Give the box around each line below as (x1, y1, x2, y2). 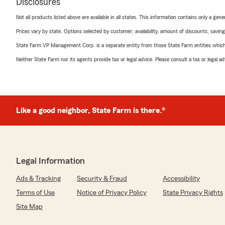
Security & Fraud (77, 175, 127, 182)
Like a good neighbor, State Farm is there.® (16, 106, 165, 115)
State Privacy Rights (163, 189, 223, 196)
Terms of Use (16, 189, 55, 196)
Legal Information (16, 156, 85, 165)
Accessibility (163, 175, 200, 182)
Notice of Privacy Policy (77, 189, 147, 196)
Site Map (16, 203, 43, 210)
